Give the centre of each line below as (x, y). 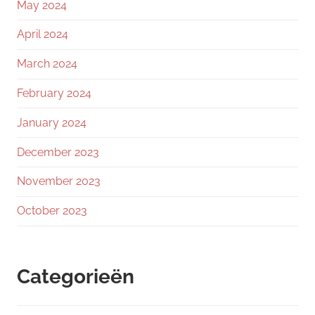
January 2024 (52, 122)
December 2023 (58, 152)
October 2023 (52, 211)
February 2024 (54, 94)
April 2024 (43, 34)
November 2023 (59, 181)
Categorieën (76, 276)
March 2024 (47, 64)
